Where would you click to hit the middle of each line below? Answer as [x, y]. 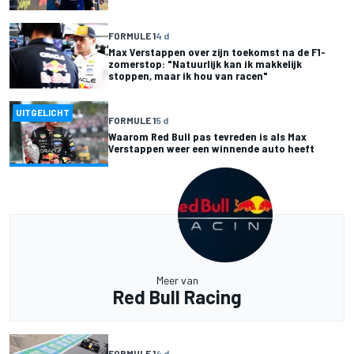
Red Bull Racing [177, 297]
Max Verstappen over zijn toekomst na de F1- [217, 51]
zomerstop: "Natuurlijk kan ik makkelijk [205, 63]
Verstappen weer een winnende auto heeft [211, 148]
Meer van [177, 281]
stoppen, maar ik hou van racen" [188, 75]
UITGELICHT [43, 112]
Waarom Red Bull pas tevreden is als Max [207, 136]
